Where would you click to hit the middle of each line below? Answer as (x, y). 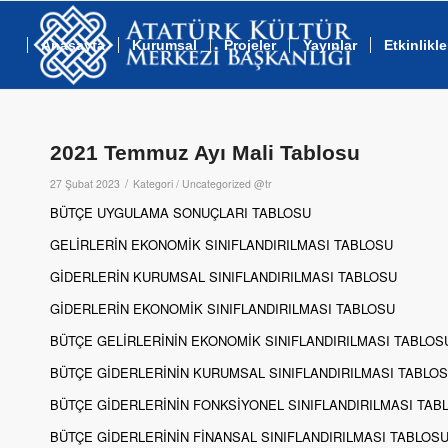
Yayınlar (329, 45)
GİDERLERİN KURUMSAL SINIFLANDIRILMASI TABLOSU (223, 277)
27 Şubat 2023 (85, 183)
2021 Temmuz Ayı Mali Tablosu (205, 152)
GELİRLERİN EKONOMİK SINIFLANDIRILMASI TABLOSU (221, 245)
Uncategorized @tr (227, 183)
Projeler (249, 45)
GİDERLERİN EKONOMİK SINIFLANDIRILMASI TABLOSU (222, 309)
